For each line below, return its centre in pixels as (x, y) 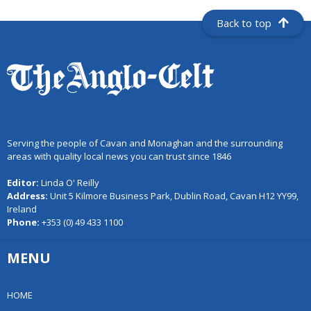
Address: (27, 196)
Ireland (22, 209)
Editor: (24, 183)
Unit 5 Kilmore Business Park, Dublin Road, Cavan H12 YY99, (173, 196)
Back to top (244, 23)
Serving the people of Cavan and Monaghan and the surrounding (145, 143)
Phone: (24, 222)
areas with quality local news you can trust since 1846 (119, 157)
